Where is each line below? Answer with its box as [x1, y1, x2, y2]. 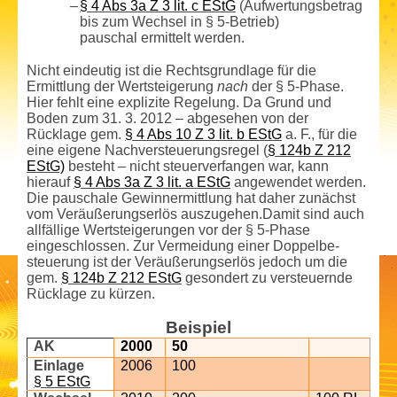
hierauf [27, 175, 74, 191]
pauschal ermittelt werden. [80, 30, 245, 46]
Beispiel [166, 318, 231, 338]
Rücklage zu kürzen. [27, 286, 155, 302]
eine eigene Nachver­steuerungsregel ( [27, 143, 268, 159]
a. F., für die [282, 127, 357, 143]
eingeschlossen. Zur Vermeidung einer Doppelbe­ [27, 238, 339, 254]
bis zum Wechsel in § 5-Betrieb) [80, 14, 279, 30]
